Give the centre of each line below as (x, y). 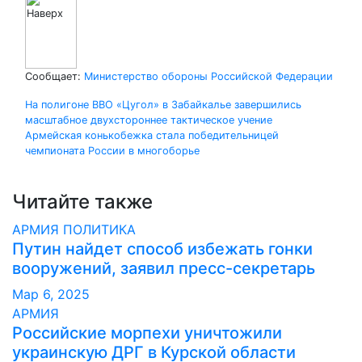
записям (78, 172)
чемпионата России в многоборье (112, 150)
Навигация (93, 111)
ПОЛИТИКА (99, 229)
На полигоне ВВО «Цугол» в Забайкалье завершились (163, 104)
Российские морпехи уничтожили (147, 333)
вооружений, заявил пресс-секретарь (164, 268)
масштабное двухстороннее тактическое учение (149, 120)
